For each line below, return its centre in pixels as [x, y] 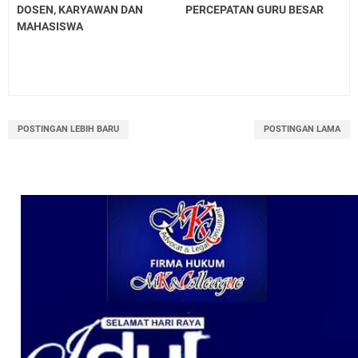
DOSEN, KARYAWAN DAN [80, 10]
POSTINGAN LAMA [302, 129]
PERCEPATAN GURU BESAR [255, 10]
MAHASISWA [50, 27]
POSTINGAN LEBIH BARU [68, 129]
